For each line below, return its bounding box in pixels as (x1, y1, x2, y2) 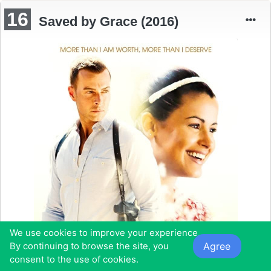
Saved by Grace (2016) (39, 14, 179, 30)
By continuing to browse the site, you (10, 241, 169, 252)
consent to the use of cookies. (10, 254, 139, 265)
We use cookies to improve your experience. (10, 227, 200, 238)
